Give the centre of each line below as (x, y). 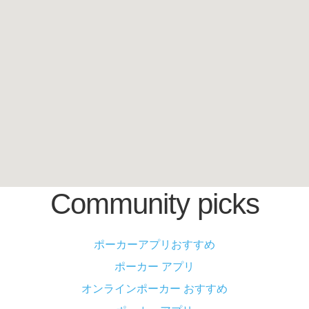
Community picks (154, 204)
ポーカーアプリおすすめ (154, 245)
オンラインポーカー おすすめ (154, 289)
